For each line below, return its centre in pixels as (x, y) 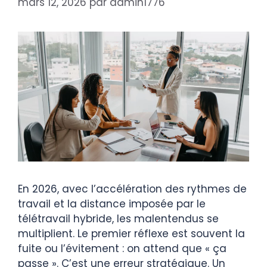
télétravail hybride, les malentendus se (118, 219)
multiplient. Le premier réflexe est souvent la (131, 234)
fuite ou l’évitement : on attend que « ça (122, 249)
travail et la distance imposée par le (112, 204)
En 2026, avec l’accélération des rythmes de (132, 189)
